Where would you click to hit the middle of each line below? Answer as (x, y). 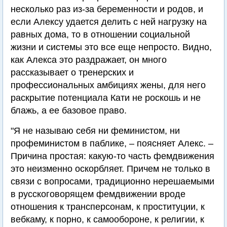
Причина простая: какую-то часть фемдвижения (112, 156)
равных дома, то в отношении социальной (100, 35)
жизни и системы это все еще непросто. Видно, (111, 47)
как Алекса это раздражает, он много (89, 60)
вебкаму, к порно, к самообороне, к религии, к (107, 220)
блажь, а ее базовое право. (69, 111)
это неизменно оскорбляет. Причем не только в (110, 169)
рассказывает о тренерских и (72, 73)
